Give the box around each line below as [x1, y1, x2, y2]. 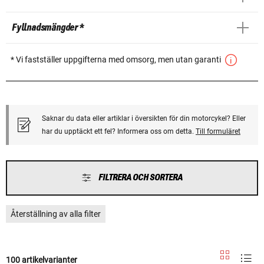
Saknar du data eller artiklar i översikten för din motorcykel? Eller [42, 114, 246, 123]
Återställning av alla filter [11, 209, 101, 219]
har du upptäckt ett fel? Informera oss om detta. [42, 127, 196, 136]
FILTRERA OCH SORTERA [98, 172, 183, 183]
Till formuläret [196, 127, 240, 136]
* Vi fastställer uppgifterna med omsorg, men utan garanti [11, 54, 223, 64]
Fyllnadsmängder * [12, 22, 84, 33]
